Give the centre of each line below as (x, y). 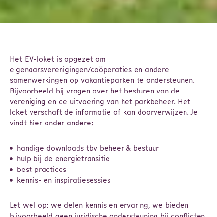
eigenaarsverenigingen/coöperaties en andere (89, 70)
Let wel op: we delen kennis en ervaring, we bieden (99, 205)
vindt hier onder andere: (52, 123)
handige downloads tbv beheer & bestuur (88, 148)
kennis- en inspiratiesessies (64, 180)
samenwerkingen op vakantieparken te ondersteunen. (102, 80)
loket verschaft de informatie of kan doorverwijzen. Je (104, 112)
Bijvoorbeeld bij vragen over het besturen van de (95, 91)
